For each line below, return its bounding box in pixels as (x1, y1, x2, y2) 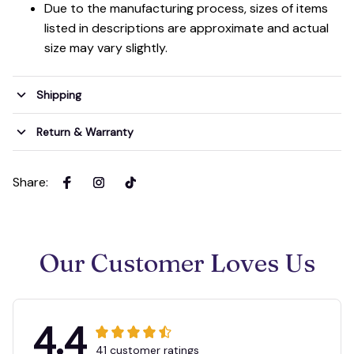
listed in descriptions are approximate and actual (44, 19, 329, 36)
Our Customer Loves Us (39, 247, 315, 278)
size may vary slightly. (44, 39, 168, 56)
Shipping (36, 87, 81, 102)
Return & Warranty (36, 124, 134, 139)
